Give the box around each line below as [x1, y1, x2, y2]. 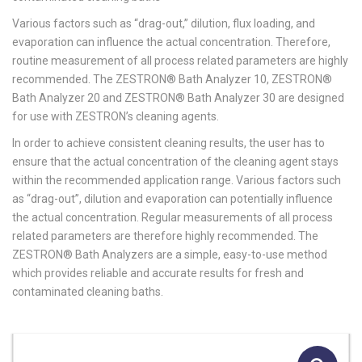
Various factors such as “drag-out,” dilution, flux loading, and [12, 17, 315, 30]
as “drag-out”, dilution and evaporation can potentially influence [12, 192, 333, 205]
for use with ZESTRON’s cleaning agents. [12, 110, 219, 123]
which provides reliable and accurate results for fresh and [12, 267, 304, 280]
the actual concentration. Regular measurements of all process [12, 211, 333, 224]
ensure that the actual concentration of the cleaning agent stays [12, 155, 339, 168]
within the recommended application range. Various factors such [12, 174, 341, 187]
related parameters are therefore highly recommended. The [12, 229, 318, 242]
